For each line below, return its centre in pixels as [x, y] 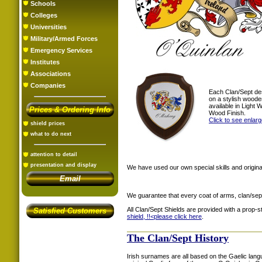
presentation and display [63, 165]
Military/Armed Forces [64, 39]
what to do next [51, 134]
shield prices [48, 123]
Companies [48, 85]
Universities [49, 27]
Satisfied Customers [70, 211]
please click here [178, 216]
